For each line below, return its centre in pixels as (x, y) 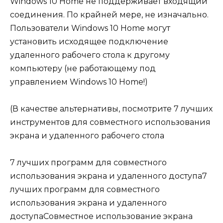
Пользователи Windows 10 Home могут (90, 28)
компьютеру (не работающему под (83, 68)
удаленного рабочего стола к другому (90, 55)
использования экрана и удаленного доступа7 (109, 176)
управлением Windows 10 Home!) (79, 82)
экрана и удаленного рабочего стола (87, 136)
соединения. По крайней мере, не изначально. (109, 14)
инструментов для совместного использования (110, 122)
